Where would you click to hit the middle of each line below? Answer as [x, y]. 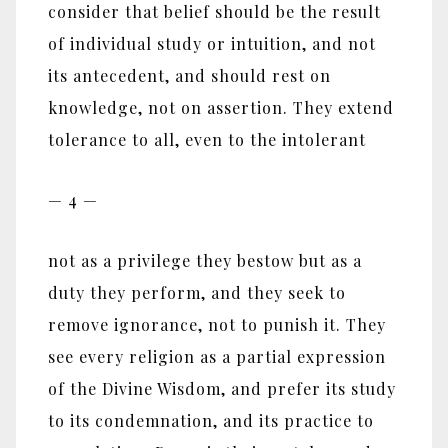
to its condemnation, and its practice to [211, 421]
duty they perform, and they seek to [197, 293]
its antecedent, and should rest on [189, 75]
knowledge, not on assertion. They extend [221, 107]
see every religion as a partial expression [217, 357]
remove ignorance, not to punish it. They [217, 325]
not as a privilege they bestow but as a [205, 261]
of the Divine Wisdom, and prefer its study [222, 389]
